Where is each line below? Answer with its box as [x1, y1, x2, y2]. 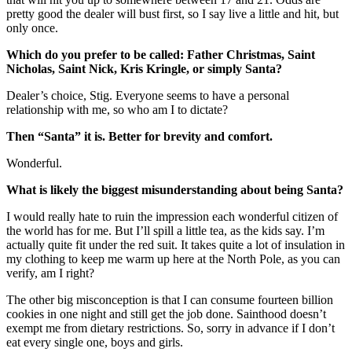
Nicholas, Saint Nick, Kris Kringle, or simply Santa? [6, 61, 282, 75]
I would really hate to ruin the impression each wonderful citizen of [6, 209, 338, 223]
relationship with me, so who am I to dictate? [6, 102, 228, 116]
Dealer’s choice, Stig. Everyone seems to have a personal [6, 88, 289, 102]
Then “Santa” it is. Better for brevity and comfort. [6, 129, 273, 143]
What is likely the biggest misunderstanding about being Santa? [6, 182, 343, 196]
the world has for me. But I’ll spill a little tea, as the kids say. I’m [6, 223, 324, 237]
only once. [6, 20, 58, 35]
